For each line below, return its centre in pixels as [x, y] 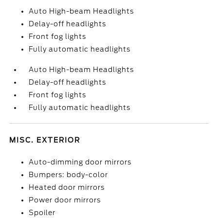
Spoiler [42, 213]
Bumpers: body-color [69, 175]
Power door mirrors [65, 200]
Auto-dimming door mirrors [80, 162]
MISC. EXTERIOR [45, 140]
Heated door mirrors [67, 187]
